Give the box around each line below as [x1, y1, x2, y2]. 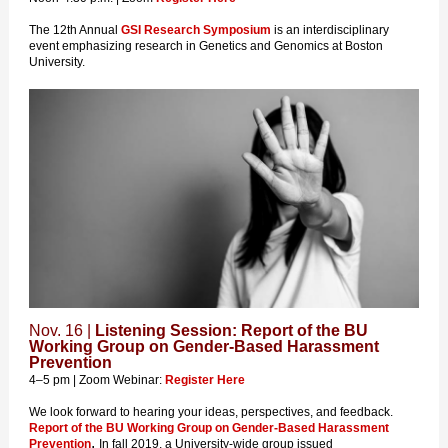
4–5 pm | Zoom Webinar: [29, 373, 165, 387]
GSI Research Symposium [121, 23, 271, 37]
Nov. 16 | [29, 322, 95, 339]
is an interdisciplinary [271, 23, 389, 37]
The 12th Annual [29, 23, 121, 37]
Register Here [165, 373, 245, 387]
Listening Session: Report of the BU [95, 322, 368, 339]
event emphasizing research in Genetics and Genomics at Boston [29, 39, 383, 53]
